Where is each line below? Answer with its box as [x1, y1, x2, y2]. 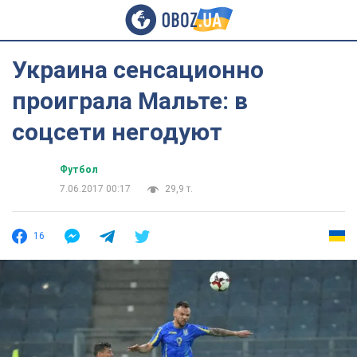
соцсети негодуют [12, 118, 222, 146]
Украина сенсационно [12, 56, 264, 84]
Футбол [60, 164, 98, 175]
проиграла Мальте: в [12, 87, 248, 115]
